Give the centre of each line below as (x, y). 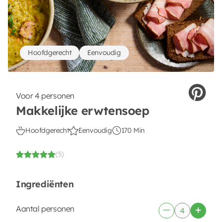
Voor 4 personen (45, 96)
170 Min (133, 130)
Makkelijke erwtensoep (83, 111)
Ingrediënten (45, 184)
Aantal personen (45, 209)
